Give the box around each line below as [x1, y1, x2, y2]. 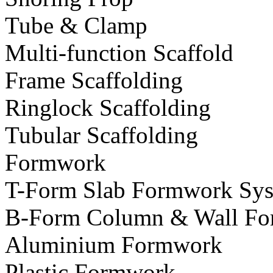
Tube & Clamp [5, 12, 147, 39]
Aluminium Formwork [5, 232, 222, 258]
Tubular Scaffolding [5, 122, 198, 149]
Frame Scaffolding [5, 67, 183, 94]
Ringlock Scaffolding [5, 94, 211, 121]
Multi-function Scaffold [5, 40, 233, 66]
